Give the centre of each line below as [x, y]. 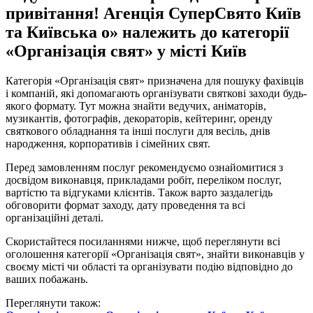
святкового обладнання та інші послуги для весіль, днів [138, 131]
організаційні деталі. [54, 218]
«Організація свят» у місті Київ [126, 51]
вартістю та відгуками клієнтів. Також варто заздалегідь [139, 193]
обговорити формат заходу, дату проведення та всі [125, 205]
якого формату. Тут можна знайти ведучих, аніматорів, [136, 106]
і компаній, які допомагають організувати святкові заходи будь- [156, 94]
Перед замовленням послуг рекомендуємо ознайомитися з [144, 168]
